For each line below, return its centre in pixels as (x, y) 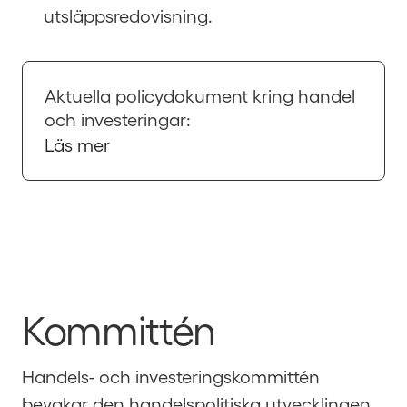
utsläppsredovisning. (128, 15)
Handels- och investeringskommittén (171, 376)
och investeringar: (118, 119)
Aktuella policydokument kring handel (200, 95)
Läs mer (77, 144)
